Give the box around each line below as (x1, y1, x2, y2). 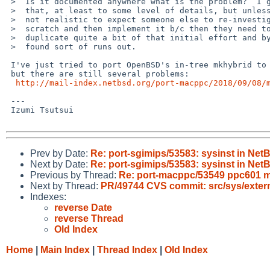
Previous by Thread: (30, 169, 119, 180)
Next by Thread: (30, 180, 101, 191)
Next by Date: (30, 159, 90, 169)
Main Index (40, 244, 90, 255)
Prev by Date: (30, 148, 90, 159)
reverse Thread (54, 213, 124, 224)
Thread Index (97, 244, 157, 255)
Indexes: (30, 191, 66, 202)
